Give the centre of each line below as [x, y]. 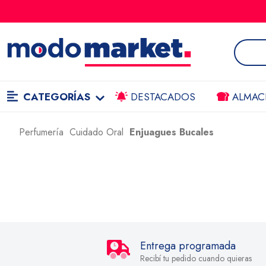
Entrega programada [188, 246]
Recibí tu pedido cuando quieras [196, 258]
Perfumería [41, 132]
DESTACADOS [161, 97]
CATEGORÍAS [56, 97]
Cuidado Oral [96, 132]
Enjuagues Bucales [172, 132]
